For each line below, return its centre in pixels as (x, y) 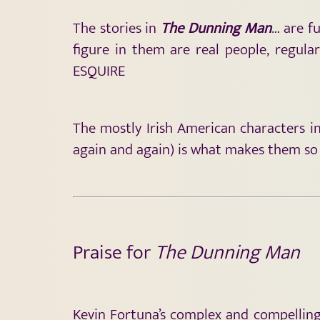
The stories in (117, 28)
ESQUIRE (99, 71)
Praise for (114, 252)
